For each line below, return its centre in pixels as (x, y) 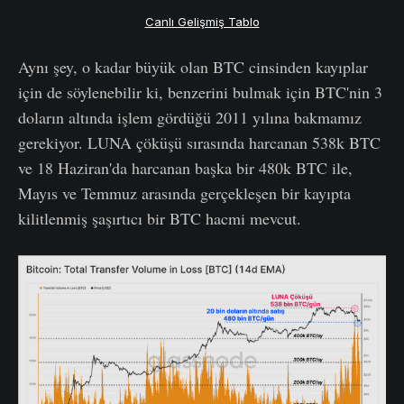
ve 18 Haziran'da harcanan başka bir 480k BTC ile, (185, 167)
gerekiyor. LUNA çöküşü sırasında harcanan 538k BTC (199, 142)
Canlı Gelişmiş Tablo (202, 22)
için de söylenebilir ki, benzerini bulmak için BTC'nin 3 (200, 92)
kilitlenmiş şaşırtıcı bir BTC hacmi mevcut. (160, 218)
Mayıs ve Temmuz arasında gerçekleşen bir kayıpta (184, 193)
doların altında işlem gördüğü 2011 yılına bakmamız (190, 117)
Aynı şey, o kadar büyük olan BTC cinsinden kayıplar (193, 66)
